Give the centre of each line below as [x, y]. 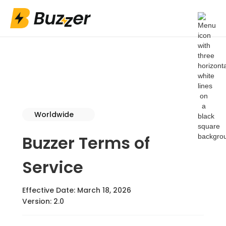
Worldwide [54, 115]
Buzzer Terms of [86, 143]
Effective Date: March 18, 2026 [77, 190]
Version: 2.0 [43, 201]
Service [53, 167]
